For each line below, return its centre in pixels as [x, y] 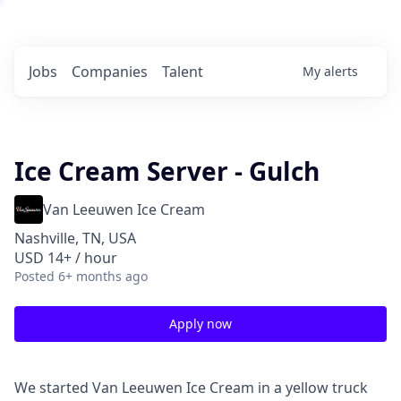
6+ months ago [103, 276]
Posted [34, 276]
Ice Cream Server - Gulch [167, 171]
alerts [341, 71]
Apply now [200, 324]
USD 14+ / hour [66, 258]
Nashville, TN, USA [75, 238]
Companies [110, 72]
